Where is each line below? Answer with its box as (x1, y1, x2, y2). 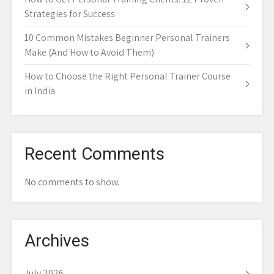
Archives (24, 231, 89, 251)
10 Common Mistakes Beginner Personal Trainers (24, 31, 230, 45)
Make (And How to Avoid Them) (24, 46, 154, 59)
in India (24, 84, 55, 98)
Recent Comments (24, 144, 165, 165)
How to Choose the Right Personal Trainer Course (24, 70, 231, 83)
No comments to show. (24, 176, 119, 189)
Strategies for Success (24, 7, 115, 21)
